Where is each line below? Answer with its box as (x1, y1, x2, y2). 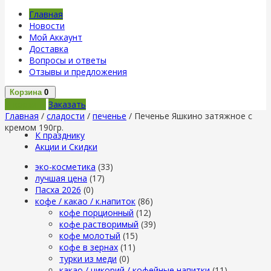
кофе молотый (59, 230, 120, 241)
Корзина (10, 88, 42, 97)
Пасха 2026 (35, 184, 81, 195)
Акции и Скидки (35, 141, 97, 152)
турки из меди (59, 253, 117, 264)
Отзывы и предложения (29, 66, 127, 77)
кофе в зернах (59, 241, 118, 253)
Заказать (48, 99, 86, 110)
